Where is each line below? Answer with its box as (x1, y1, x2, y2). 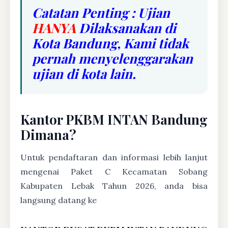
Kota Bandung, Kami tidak (32, 34, 189, 51)
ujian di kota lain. (32, 64, 136, 82)
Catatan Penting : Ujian (32, 3, 170, 21)
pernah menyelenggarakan (32, 49, 193, 67)
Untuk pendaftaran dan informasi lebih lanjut (20, 152, 208, 162)
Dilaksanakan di (76, 18, 176, 36)
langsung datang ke (20, 194, 97, 205)
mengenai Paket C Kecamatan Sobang (20, 166, 208, 177)
